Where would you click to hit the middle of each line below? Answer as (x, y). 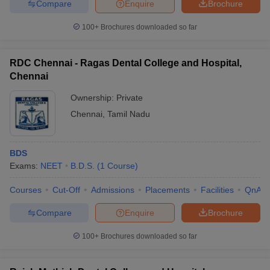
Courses (26, 190)
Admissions (113, 190)
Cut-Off (66, 190)
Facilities (217, 190)
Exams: (25, 166)
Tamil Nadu (129, 114)
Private (130, 98)
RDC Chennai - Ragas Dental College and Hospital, (126, 63)
